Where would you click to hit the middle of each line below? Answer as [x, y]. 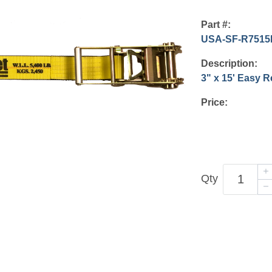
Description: [229, 63]
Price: [215, 102]
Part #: [216, 24]
